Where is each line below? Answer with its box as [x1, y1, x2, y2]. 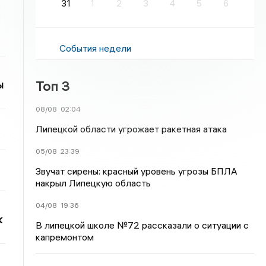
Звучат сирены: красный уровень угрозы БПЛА [36, 165, 238, 177]
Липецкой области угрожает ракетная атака [36, 123, 227, 135]
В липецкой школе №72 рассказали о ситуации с [36, 219, 249, 231]
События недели [59, 42, 132, 54]
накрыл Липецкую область [36, 177, 151, 189]
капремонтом [36, 231, 94, 243]
